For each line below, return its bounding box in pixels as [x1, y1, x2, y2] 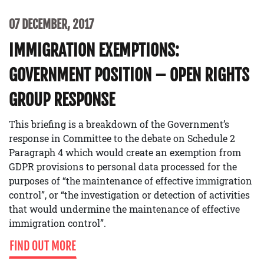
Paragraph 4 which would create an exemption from [9, 146, 241, 159]
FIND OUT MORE [9, 238, 76, 253]
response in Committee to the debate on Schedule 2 [9, 131, 235, 144]
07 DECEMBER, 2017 [9, 16, 94, 32]
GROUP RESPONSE [9, 89, 115, 110]
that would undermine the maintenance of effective [9, 202, 240, 215]
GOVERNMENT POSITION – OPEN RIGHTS [9, 64, 249, 85]
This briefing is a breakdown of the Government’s [9, 117, 229, 130]
